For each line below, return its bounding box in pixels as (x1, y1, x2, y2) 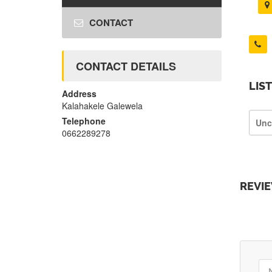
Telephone (62, 115, 106, 127)
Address (62, 87, 97, 100)
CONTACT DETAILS (76, 58, 176, 75)
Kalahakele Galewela (62, 100, 143, 112)
